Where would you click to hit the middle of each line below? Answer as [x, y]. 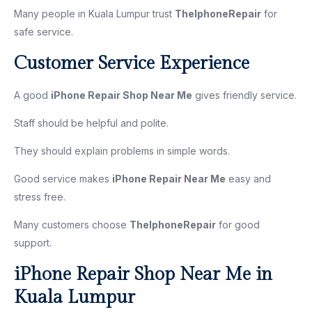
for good [238, 224]
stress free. [40, 196]
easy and [248, 178]
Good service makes [63, 178]
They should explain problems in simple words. [122, 150]
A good [32, 95]
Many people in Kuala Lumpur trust [94, 13]
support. [33, 242]
